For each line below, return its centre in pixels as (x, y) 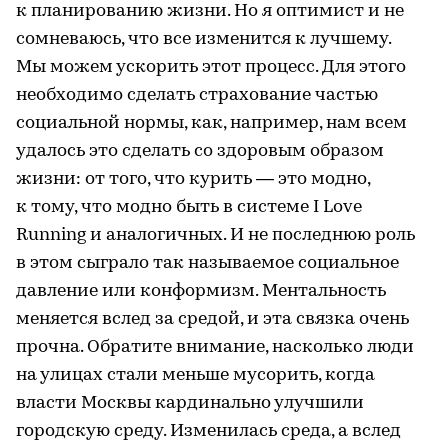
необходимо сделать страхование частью (197, 95)
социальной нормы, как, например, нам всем (211, 123)
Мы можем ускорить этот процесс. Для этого (211, 67)
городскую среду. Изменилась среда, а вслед (208, 431)
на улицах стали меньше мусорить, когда (195, 375)
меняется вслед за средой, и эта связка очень (212, 319)
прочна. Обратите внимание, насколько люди (215, 347)
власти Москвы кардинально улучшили (190, 403)
